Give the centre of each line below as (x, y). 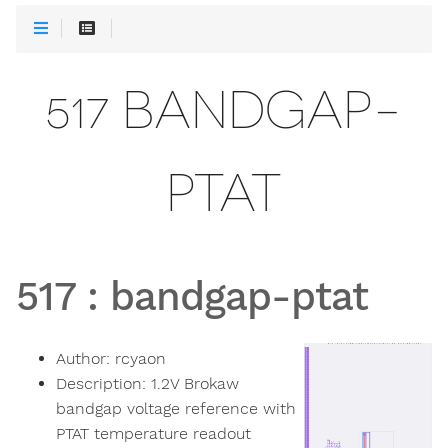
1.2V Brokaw (195, 384)
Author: (85, 359)
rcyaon (140, 359)
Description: (103, 384)
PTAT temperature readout (153, 434)
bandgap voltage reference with (176, 409)
